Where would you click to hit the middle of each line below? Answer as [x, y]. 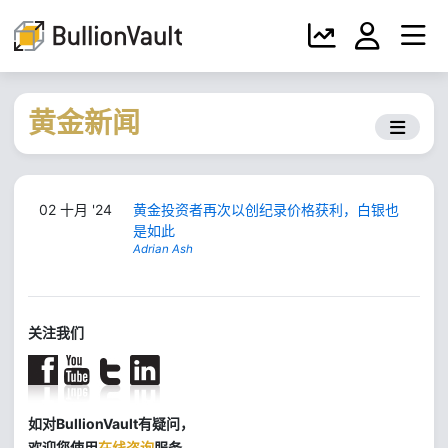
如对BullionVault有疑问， [111, 423]
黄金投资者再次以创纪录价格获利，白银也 [265, 209]
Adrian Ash [162, 249]
